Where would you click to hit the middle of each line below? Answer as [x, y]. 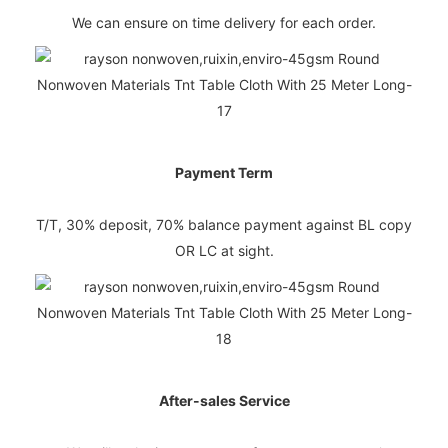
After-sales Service [224, 400]
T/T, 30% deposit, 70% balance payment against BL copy [224, 224]
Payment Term [224, 172]
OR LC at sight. [224, 250]
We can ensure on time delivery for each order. [224, 22]
